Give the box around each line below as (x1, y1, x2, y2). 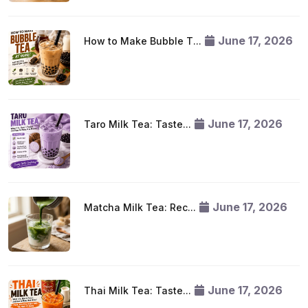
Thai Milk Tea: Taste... (84, 285, 191, 296)
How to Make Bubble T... (84, 35, 201, 47)
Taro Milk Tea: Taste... (84, 118, 191, 130)
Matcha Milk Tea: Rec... (84, 201, 196, 213)
